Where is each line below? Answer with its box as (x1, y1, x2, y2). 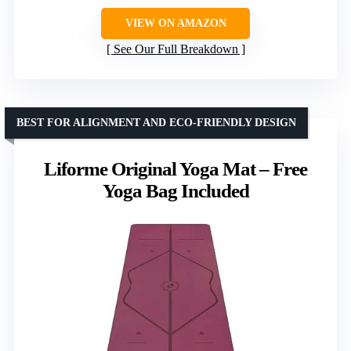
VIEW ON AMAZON (125, 17, 226, 30)
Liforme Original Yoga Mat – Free (44, 158, 307, 180)
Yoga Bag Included (102, 180, 249, 202)
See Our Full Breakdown (113, 42, 238, 56)
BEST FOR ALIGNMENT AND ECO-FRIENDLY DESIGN (16, 117, 296, 129)
